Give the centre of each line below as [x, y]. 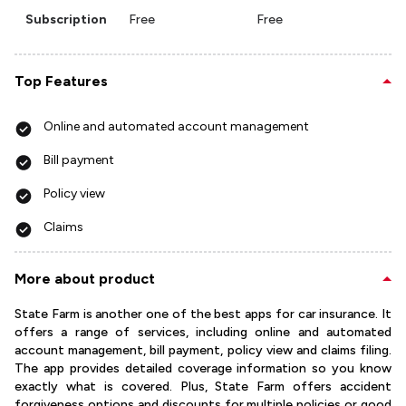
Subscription [66, 20]
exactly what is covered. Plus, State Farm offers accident [203, 387]
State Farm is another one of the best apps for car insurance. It [203, 314]
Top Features [61, 82]
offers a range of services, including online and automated [203, 333]
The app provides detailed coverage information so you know [203, 369]
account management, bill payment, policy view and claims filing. [203, 351]
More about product [85, 279]
